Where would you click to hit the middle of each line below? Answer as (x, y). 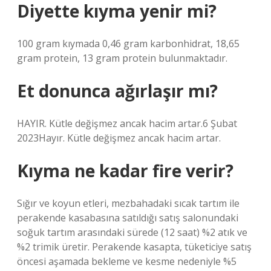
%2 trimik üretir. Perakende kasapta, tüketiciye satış (134, 247)
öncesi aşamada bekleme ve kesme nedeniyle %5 (127, 261)
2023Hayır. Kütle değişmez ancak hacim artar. (119, 138)
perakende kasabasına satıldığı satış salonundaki (128, 218)
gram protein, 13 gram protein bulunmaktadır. (122, 58)
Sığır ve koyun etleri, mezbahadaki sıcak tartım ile (128, 203)
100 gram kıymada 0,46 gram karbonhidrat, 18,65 (128, 44)
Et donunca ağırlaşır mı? (117, 91)
